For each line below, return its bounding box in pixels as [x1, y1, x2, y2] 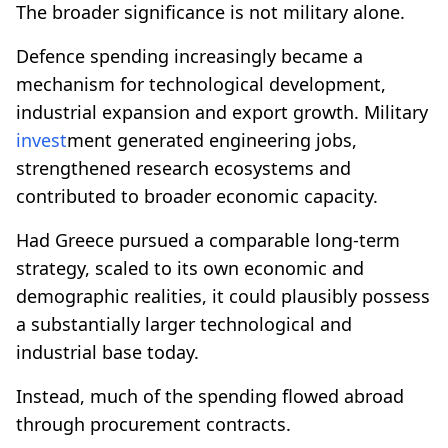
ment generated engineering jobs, [67, 127, 357, 152]
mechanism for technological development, [16, 71, 386, 96]
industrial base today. [16, 339, 199, 364]
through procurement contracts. [16, 411, 291, 436]
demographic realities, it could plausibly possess [16, 283, 430, 308]
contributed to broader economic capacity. [16, 183, 378, 208]
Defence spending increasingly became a [16, 43, 363, 68]
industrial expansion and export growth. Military [16, 99, 428, 124]
